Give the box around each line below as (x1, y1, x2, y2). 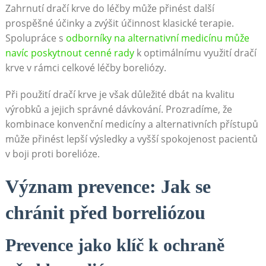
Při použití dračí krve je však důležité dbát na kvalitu (5, 88, 235, 102)
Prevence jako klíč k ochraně (5, 235, 224, 255)
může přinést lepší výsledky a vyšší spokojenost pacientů (5, 132, 258, 146)
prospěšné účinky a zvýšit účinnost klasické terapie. (5, 17, 234, 30)
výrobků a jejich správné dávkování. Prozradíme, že (5, 103, 232, 116)
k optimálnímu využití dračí (134, 46, 256, 60)
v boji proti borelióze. (5, 147, 100, 161)
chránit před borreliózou (5, 202, 205, 224)
